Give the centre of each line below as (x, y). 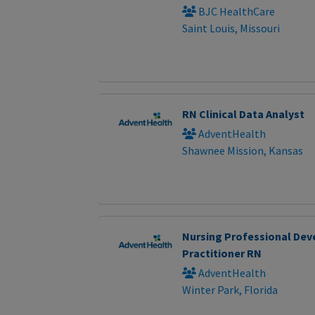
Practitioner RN (221, 253)
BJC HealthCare (235, 11)
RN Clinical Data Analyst (243, 114)
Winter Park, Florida (230, 289)
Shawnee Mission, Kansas (242, 150)
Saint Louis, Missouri (231, 28)
